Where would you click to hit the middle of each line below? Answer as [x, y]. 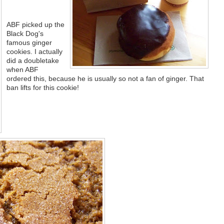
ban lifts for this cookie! [42, 87]
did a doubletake [32, 60]
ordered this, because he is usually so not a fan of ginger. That [105, 78]
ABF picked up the [35, 24]
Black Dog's [25, 33]
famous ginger [29, 42]
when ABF [22, 69]
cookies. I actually [34, 51]
